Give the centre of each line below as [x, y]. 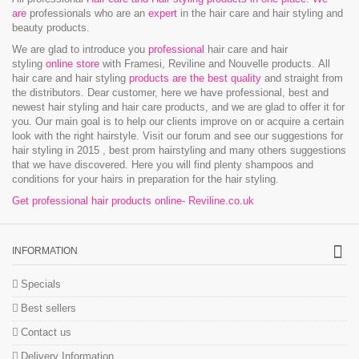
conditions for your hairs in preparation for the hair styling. [145, 179]
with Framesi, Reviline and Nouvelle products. [209, 64]
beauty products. [51, 28]
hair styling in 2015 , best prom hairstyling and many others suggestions [179, 150]
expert [163, 13]
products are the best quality [197, 78]
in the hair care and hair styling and [260, 13]
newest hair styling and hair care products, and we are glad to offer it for [178, 107]
